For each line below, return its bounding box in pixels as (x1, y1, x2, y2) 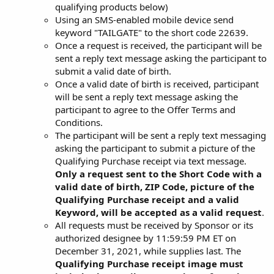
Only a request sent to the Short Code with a (55, 167, 262, 180)
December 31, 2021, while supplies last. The (55, 244, 241, 257)
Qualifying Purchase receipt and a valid (55, 193, 239, 206)
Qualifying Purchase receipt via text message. (55, 154, 246, 167)
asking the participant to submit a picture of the (55, 141, 255, 154)
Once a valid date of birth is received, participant (55, 77, 259, 90)
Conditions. (55, 116, 103, 128)
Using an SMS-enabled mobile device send (55, 13, 234, 26)
